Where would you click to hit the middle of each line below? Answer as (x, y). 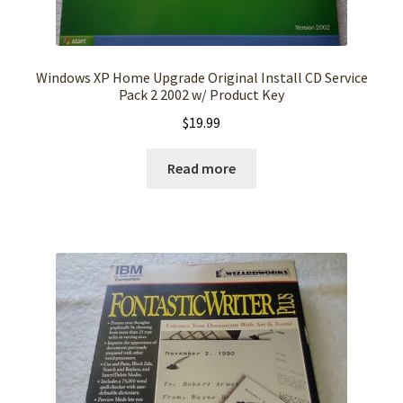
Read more (201, 168)
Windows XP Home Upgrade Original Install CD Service (201, 78)
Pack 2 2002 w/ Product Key (201, 95)
